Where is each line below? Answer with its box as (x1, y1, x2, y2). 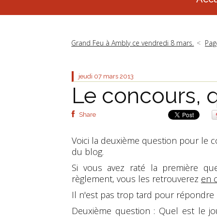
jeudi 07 (78, 72, 102, 80)
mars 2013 (103, 72, 134, 80)
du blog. (72, 145, 104, 157)
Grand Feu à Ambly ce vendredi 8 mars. (71, 38, 194, 47)
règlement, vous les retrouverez (72, 172, 201, 185)
